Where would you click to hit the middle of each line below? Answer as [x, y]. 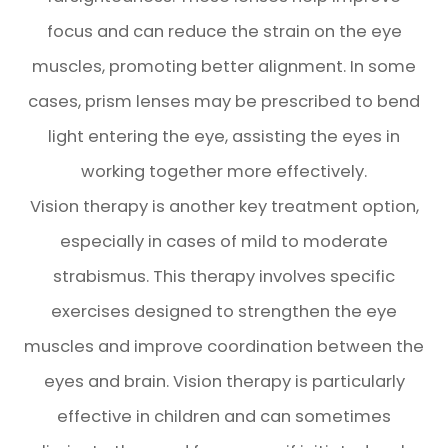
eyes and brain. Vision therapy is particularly [224, 381]
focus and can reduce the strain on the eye [224, 31]
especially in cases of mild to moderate [224, 241]
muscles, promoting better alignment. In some [224, 66]
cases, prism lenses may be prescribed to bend [224, 101]
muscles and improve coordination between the [224, 346]
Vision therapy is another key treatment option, [224, 206]
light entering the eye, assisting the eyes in [224, 136]
